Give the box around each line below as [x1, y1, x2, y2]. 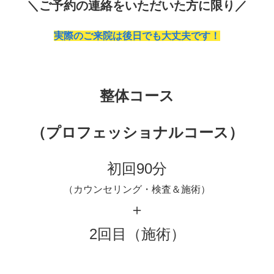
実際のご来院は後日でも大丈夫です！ [54, 31, 220, 42]
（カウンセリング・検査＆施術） [64, 183, 210, 194]
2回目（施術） [89, 225, 185, 242]
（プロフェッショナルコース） [31, 124, 243, 141]
